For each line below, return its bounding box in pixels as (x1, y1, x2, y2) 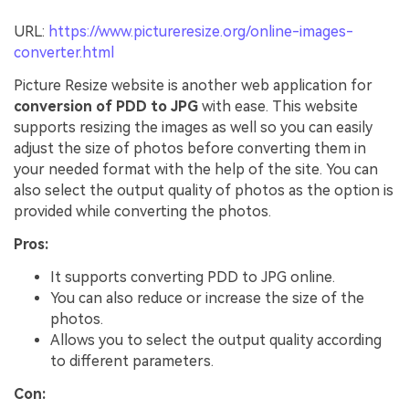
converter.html (14, 44, 114, 62)
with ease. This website (198, 98, 358, 116)
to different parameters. (50, 351, 214, 370)
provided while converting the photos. (14, 203, 271, 221)
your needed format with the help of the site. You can (14, 161, 378, 179)
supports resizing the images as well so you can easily (14, 119, 372, 137)
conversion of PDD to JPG (14, 98, 198, 116)
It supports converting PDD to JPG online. (50, 267, 335, 286)
